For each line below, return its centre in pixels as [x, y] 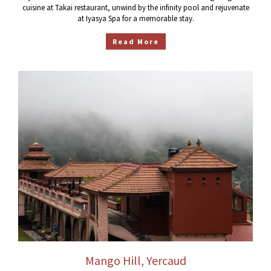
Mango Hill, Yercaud [135, 260]
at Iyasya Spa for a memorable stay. [135, 19]
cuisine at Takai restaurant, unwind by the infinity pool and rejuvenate [135, 8]
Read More [135, 42]
